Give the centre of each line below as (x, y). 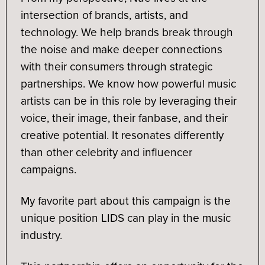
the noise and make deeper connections (121, 49)
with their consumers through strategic (116, 66)
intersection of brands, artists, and (104, 15)
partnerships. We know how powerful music (128, 83)
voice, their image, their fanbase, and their (124, 118)
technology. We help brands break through (127, 32)
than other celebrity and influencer (106, 152)
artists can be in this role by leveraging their (128, 101)
